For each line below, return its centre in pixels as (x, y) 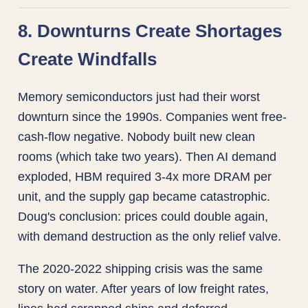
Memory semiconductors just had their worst (139, 96)
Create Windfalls (88, 59)
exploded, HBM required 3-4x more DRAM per (145, 176)
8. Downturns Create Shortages (150, 31)
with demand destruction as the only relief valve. (150, 236)
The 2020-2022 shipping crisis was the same (141, 268)
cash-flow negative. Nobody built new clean (137, 136)
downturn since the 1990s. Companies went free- (153, 116)
